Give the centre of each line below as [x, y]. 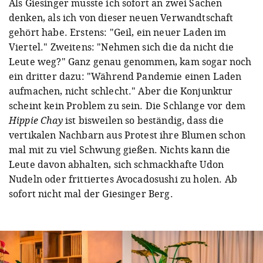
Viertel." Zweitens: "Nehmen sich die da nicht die [121, 47]
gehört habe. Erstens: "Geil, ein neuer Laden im [118, 32]
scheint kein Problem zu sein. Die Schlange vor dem [127, 105]
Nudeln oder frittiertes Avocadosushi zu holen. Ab [123, 179]
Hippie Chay [36, 120]
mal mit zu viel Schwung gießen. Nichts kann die [120, 149]
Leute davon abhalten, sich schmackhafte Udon [117, 164]
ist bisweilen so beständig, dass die [143, 120]
